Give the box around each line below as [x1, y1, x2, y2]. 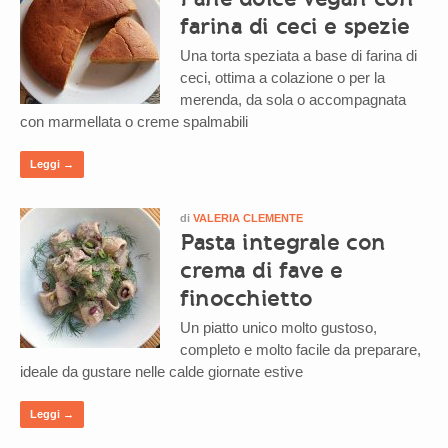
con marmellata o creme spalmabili [20, 112, 248, 130]
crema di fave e [180, 255, 343, 284]
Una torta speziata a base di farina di [180, 46, 417, 64]
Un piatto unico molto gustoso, [180, 318, 377, 336]
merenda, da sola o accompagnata [180, 90, 406, 108]
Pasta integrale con [180, 227, 386, 256]
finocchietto [180, 283, 313, 312]
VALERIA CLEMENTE [193, 211, 303, 224]
